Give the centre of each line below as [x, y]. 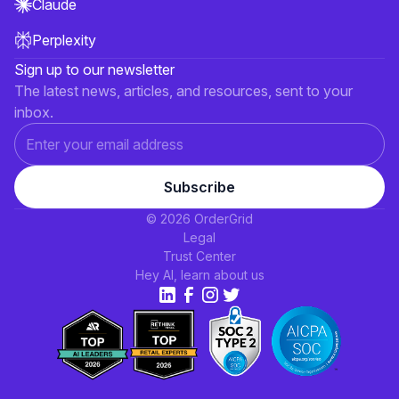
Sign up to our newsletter [94, 69]
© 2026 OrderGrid [199, 218]
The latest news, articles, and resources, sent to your [183, 90]
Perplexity [64, 40]
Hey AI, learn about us [199, 274]
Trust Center [199, 256]
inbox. [34, 112]
